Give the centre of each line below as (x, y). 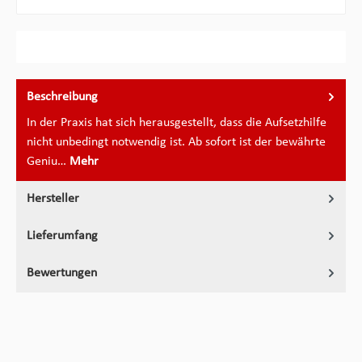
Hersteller (53, 198)
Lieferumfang (62, 236)
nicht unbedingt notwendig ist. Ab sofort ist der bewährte (176, 142)
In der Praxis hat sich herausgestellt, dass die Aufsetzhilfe (177, 122)
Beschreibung (62, 97)
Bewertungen (62, 273)
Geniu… (48, 161)
